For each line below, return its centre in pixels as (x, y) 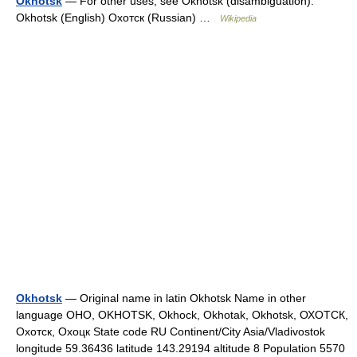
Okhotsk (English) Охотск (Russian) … (118, 18)
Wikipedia (238, 18)
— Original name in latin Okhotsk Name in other (184, 298)
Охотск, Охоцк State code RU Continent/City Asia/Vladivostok (171, 331)
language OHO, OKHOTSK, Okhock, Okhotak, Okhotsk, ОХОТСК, (182, 315)
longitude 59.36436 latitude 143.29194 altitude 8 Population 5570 (180, 348)
